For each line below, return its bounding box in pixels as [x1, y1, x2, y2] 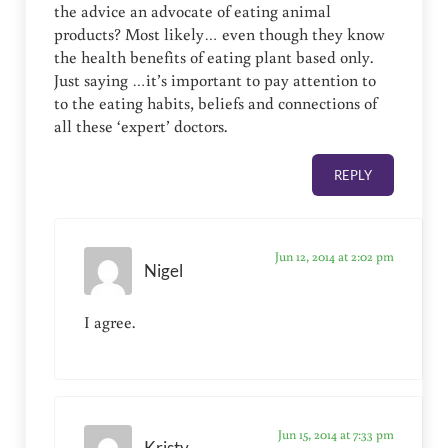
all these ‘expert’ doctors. [54, 115, 228, 138]
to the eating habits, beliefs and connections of [54, 92, 378, 115]
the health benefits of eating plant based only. [54, 46, 374, 69]
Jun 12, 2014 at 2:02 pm [274, 247, 394, 266]
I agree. [83, 311, 135, 334]
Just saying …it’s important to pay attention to [54, 69, 377, 92]
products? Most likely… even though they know [54, 23, 385, 46]
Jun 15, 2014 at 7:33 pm [277, 424, 394, 443]
